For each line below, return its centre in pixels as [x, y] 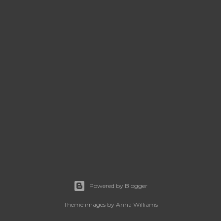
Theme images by [90, 205]
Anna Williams [137, 205]
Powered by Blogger [118, 186]
